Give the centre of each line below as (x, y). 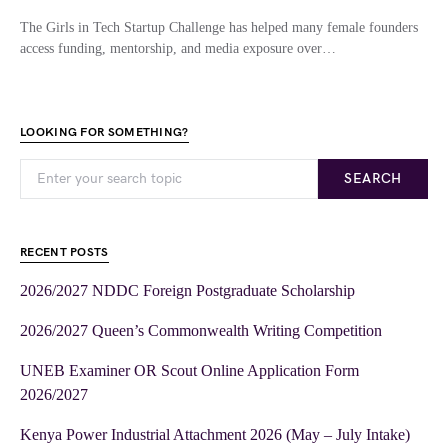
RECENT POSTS (64, 252)
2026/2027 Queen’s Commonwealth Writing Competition (201, 330)
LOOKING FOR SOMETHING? (104, 132)
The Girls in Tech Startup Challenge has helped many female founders (219, 27)
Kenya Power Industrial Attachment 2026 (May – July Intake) (215, 434)
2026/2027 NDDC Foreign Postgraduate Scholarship (187, 290)
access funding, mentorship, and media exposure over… (178, 48)
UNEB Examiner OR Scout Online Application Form (189, 370)
